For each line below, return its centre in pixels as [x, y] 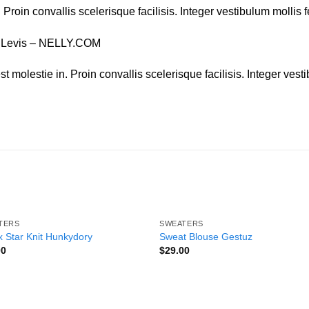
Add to [122, 233]
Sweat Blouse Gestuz [206, 236]
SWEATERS [181, 224]
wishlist [122, 242]
